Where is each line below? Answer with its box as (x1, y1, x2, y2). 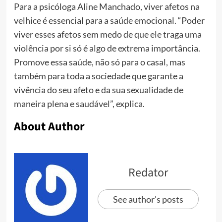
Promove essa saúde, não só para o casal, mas (13, 56, 185, 67)
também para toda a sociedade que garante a (13, 70, 183, 81)
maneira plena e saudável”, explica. (13, 98, 145, 109)
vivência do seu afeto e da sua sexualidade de (13, 84, 183, 95)
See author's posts (113, 193, 183, 205)
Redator (128, 164, 168, 181)
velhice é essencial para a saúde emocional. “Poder (13, 14, 205, 26)
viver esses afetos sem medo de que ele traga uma (13, 28, 202, 40)
